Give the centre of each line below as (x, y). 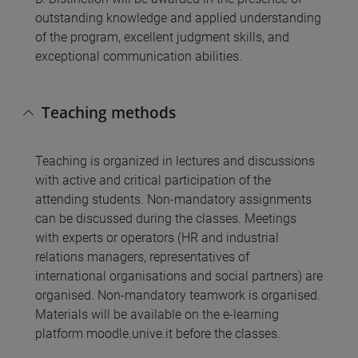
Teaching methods (109, 113)
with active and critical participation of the (153, 181)
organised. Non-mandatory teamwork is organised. (178, 296)
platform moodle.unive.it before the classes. (158, 334)
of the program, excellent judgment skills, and (162, 38)
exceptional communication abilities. (139, 57)
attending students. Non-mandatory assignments (173, 200)
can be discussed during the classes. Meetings (166, 219)
